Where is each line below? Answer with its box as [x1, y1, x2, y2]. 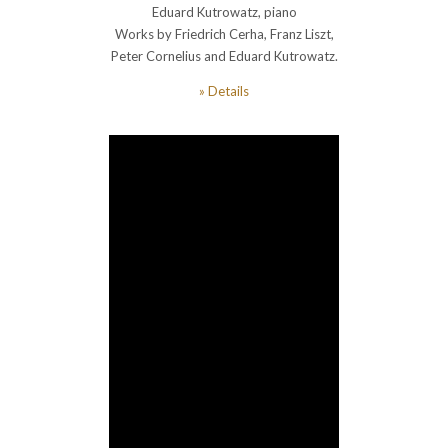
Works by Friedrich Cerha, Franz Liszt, [114, 26, 334, 43]
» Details [199, 83, 249, 100]
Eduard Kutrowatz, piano [151, 4, 297, 21]
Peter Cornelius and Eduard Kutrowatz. [110, 48, 338, 65]
